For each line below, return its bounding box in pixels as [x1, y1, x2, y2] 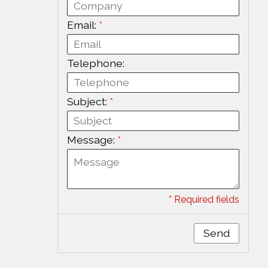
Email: [67, 18, 99, 31]
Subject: [67, 95, 109, 108]
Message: [67, 133, 117, 146]
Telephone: [67, 56, 124, 69]
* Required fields [169, 193, 239, 205]
